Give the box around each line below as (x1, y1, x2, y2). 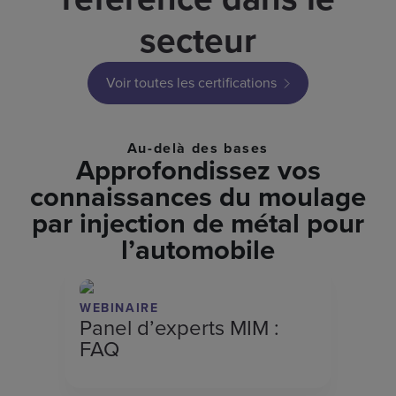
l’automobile (121, 230, 275, 270)
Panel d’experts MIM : (80, 311, 279, 344)
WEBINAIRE (80, 298, 159, 317)
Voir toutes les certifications (106, 72, 277, 93)
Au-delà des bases (126, 138, 270, 158)
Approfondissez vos (75, 150, 321, 190)
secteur (140, 15, 256, 66)
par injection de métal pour (32, 203, 364, 243)
